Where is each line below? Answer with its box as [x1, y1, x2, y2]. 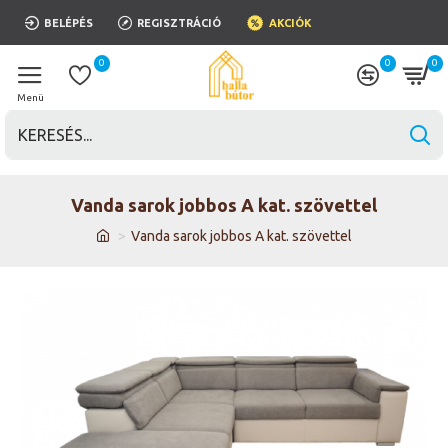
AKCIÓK [269, 16, 312, 29]
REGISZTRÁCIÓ [137, 16, 221, 29]
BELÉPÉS [44, 16, 93, 29]
